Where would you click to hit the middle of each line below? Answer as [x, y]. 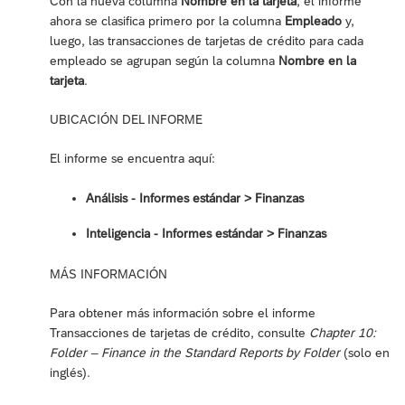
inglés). [70, 372]
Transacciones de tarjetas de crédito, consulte [179, 332]
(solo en [365, 352]
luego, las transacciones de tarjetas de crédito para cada [207, 40]
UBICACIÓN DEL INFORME [126, 119]
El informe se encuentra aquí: [132, 158]
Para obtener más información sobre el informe [183, 312]
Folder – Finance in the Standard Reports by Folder [195, 352]
